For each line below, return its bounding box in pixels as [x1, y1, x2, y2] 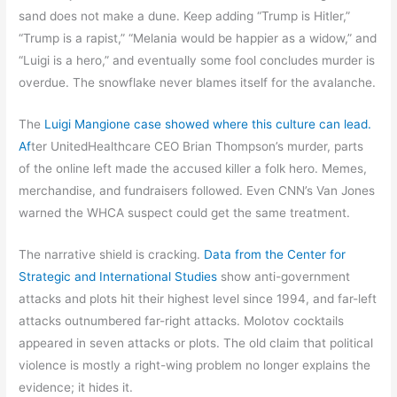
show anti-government [217, 269, 351, 284]
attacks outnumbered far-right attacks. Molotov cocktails [19, 313, 345, 328]
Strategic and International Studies [19, 269, 218, 284]
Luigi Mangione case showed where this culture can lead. [44, 116, 372, 131]
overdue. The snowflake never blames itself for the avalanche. [19, 75, 377, 90]
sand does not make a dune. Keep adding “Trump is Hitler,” [19, 9, 351, 24]
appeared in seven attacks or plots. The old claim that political [19, 335, 374, 350]
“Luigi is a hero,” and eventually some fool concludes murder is [19, 53, 376, 68]
